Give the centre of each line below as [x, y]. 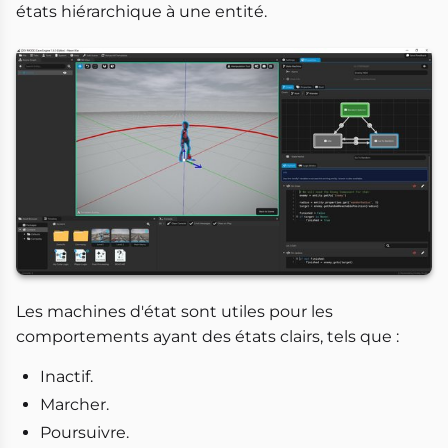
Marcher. [74, 405]
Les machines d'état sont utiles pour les [174, 312]
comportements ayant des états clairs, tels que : [207, 337]
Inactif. [66, 377]
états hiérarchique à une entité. [141, 12]
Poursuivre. [84, 433]
